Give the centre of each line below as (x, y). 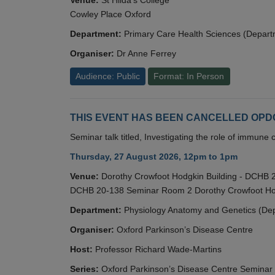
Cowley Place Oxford (110, 14)
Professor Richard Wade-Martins (158, 250)
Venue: (84, 176)
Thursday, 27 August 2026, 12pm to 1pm (154, 157)
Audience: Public (108, 76)
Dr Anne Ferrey (146, 53)
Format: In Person (189, 76)
